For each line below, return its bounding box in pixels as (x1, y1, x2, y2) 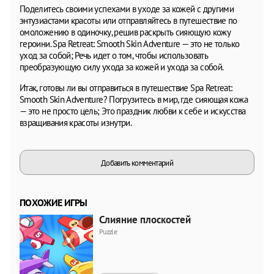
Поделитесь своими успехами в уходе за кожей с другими (20, 2, 234, 15)
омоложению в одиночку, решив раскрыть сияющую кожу (20, 26, 231, 38)
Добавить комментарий (100, 157, 174, 168)
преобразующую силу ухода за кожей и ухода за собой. (20, 61, 224, 73)
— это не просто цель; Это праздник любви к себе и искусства (20, 105, 246, 117)
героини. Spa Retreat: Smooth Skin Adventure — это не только (20, 37, 240, 50)
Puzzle (99, 226, 117, 236)
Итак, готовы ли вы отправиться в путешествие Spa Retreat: (20, 81, 232, 94)
